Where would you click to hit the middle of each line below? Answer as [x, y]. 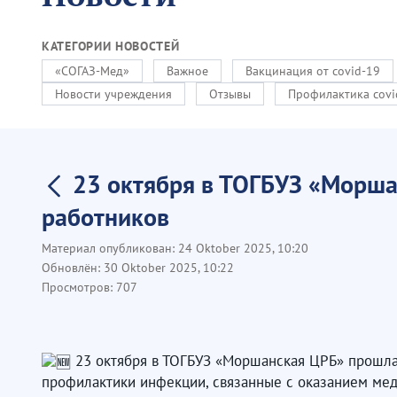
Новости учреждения [113, 94]
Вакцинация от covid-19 [313, 71]
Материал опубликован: [110, 248]
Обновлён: [73, 268]
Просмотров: [79, 287]
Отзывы [230, 94]
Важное [187, 71]
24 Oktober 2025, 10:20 [243, 248]
